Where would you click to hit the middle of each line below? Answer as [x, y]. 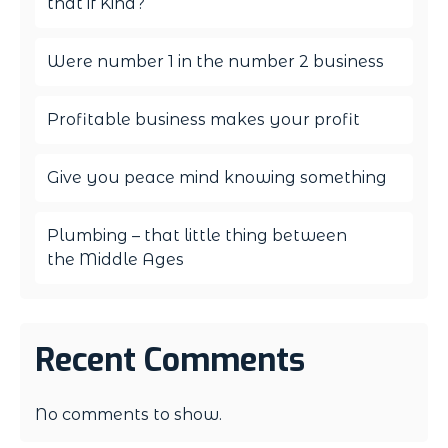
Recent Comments [170, 359]
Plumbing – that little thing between [197, 235]
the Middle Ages [115, 259]
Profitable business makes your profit [203, 119]
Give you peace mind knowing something [217, 177]
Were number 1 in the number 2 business [215, 61]
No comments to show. [128, 414]
